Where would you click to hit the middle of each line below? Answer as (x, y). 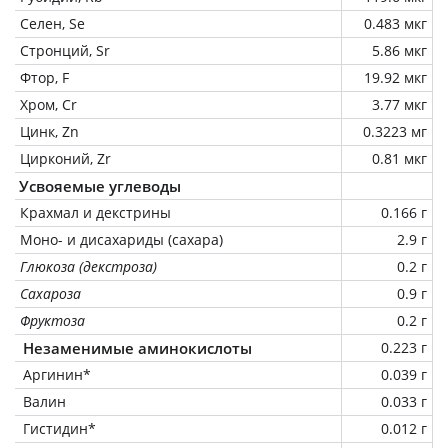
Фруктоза (52, 320)
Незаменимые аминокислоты (137, 347)
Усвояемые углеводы (100, 185)
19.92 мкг (395, 77)
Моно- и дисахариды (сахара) (121, 239)
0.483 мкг (395, 23)
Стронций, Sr (65, 50)
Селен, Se (52, 23)
